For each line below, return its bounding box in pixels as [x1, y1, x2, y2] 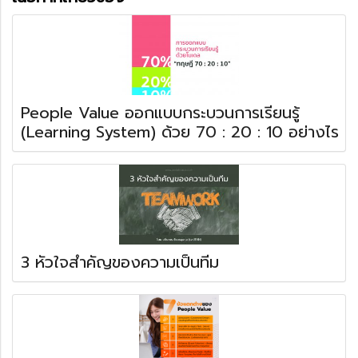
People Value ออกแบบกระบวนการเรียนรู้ [21, 101, 300, 125]
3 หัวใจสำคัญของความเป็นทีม [21, 250, 219, 275]
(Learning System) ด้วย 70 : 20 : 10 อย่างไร [21, 120, 339, 145]
